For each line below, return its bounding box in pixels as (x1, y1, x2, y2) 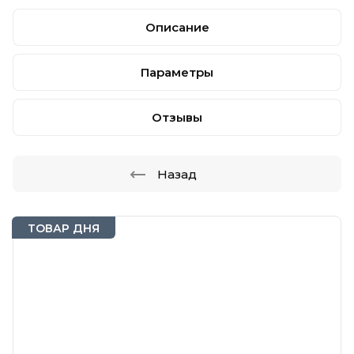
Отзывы (152, 110, 202, 125)
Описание (145, 20, 209, 35)
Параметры (141, 65, 213, 80)
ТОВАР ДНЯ (28, 221, 100, 235)
